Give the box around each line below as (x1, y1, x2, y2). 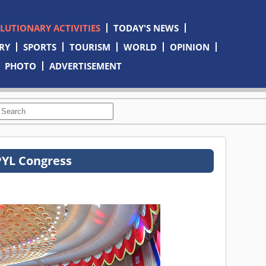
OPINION (169, 41, 210, 53)
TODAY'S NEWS (113, 22, 179, 34)
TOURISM (69, 41, 110, 53)
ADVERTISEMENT (49, 60, 122, 72)
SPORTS (23, 41, 56, 53)
